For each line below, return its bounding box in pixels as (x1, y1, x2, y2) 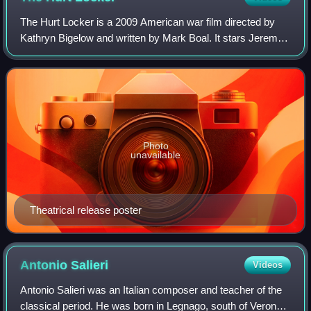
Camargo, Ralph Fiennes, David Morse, (20, 64, 201, 76)
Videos (252, 260, 283, 271)
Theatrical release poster (30, 204, 142, 217)
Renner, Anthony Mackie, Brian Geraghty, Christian (20, 48, 252, 60)
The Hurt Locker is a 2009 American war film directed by (20, 16, 276, 28)
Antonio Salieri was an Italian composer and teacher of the (20, 284, 283, 296)
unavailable (131, 149, 180, 161)
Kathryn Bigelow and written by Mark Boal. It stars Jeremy (20, 32, 284, 44)
